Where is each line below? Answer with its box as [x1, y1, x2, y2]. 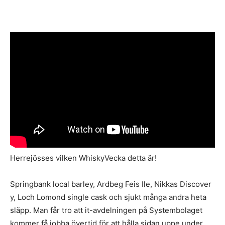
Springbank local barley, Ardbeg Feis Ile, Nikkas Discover [10, 179, 211, 189]
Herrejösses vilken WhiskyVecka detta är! [10, 153, 157, 163]
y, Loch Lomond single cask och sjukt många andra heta [10, 192, 206, 202]
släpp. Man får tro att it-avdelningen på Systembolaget [10, 205, 202, 215]
